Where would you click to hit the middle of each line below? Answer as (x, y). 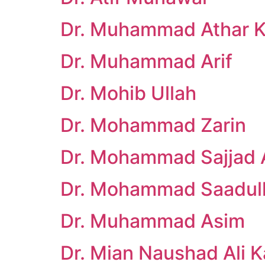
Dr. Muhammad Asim (153, 221)
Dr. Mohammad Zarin (153, 125)
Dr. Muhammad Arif (146, 61)
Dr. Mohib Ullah (128, 93)
